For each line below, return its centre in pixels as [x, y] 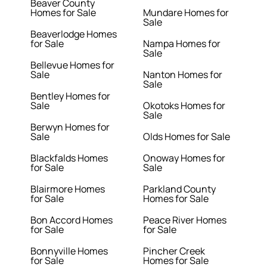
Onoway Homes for [184, 158]
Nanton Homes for [182, 75]
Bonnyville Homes [69, 251]
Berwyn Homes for [70, 127]
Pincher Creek [174, 251]
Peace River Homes [184, 220]
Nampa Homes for [181, 44]
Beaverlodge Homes [74, 34]
